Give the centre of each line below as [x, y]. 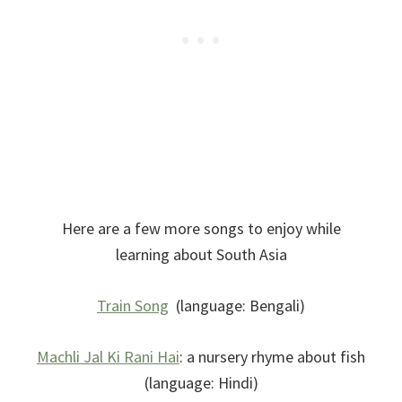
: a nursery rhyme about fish [272, 356]
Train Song [133, 305]
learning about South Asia [201, 254]
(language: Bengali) [237, 305]
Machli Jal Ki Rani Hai [108, 356]
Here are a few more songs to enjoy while [201, 228]
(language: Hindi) [201, 382]
